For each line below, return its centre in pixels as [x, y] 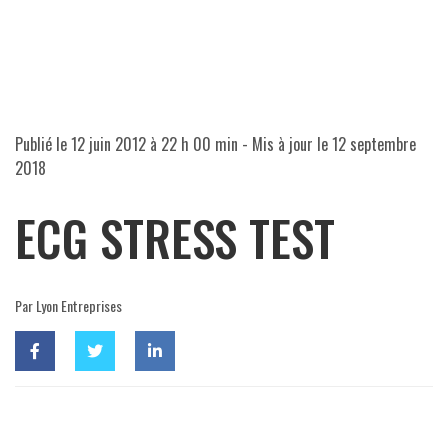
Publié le [43, 143]
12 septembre [374, 143]
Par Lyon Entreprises [68, 305]
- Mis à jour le [285, 143]
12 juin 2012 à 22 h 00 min [154, 143]
